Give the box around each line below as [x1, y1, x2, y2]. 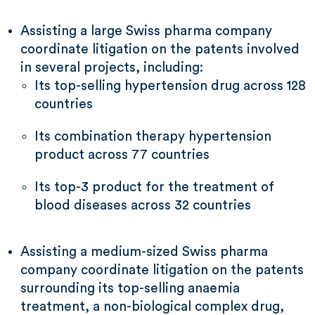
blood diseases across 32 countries [34, 199, 251, 212]
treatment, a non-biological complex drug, [20, 300, 284, 314]
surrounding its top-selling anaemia [20, 282, 240, 295]
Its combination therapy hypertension [34, 130, 271, 143]
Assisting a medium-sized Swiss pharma [20, 245, 268, 259]
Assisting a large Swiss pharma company [20, 25, 272, 38]
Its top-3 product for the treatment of [34, 181, 274, 194]
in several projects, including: [20, 61, 203, 75]
